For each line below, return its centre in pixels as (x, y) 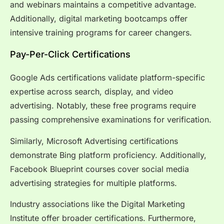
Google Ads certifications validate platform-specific (107, 78)
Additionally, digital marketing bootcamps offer (99, 19)
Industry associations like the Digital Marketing (97, 204)
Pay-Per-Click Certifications (70, 54)
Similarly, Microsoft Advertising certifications (94, 141)
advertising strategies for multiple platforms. (93, 183)
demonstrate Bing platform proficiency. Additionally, (108, 155)
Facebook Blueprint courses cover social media (99, 169)
